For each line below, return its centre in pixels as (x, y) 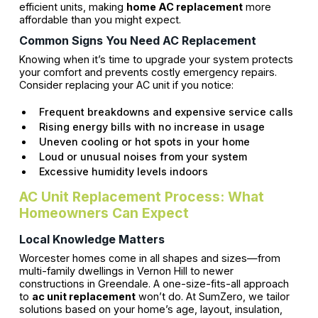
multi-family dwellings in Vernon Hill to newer (126, 271)
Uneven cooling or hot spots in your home (144, 142)
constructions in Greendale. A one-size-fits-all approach (154, 284)
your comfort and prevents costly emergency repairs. (148, 72)
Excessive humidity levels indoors (123, 172)
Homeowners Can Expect (104, 213)
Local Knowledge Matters (92, 240)
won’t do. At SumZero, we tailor (212, 297)
